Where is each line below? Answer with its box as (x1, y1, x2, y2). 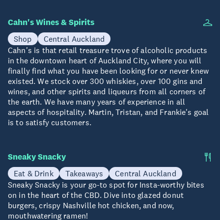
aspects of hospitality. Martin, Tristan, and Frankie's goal (8, 107, 209, 117)
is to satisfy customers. (8, 117, 91, 127)
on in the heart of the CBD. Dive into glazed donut (8, 190, 184, 200)
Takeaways (65, 168, 104, 178)
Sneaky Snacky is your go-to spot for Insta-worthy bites (8, 179, 204, 190)
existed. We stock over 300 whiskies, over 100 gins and (8, 76, 203, 86)
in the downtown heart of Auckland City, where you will (8, 55, 202, 65)
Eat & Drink (14, 168, 54, 178)
